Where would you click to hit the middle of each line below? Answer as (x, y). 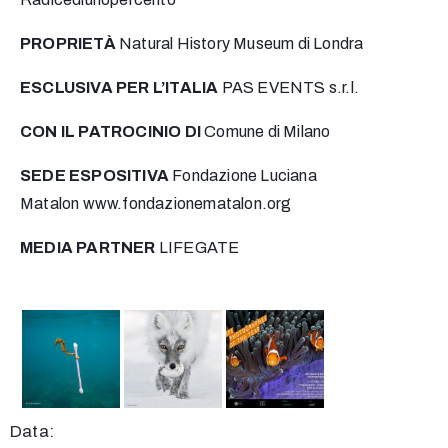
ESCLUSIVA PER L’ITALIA (121, 88)
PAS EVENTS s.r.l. (290, 88)
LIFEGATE (199, 248)
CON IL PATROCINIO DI (112, 132)
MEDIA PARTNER (89, 248)
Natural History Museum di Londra (241, 44)
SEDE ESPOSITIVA (96, 176)
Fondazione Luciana (244, 176)
